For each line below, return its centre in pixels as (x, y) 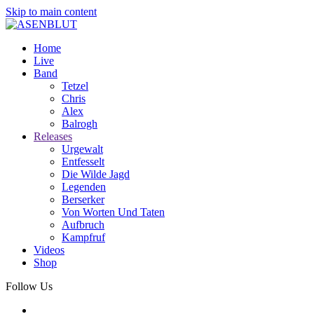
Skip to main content (51, 12)
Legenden (84, 187)
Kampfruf (83, 237)
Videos (49, 250)
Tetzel (75, 86)
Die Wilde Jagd (96, 174)
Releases (53, 136)
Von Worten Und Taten (113, 212)
